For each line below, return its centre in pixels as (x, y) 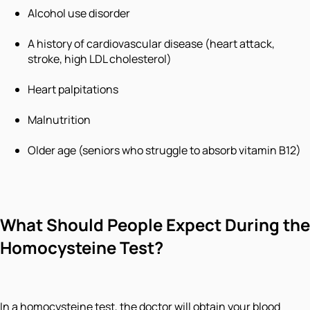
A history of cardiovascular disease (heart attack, (151, 44)
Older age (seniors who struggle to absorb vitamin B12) (164, 151)
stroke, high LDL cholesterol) (100, 59)
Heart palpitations (73, 90)
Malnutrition (59, 120)
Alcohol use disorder (79, 13)
